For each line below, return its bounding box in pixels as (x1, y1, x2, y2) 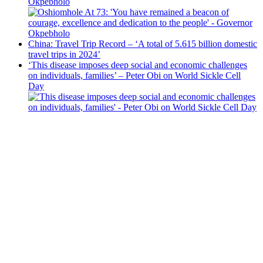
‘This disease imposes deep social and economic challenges (28, 60, 247, 70)
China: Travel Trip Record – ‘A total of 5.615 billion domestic (28, 39, 257, 49)
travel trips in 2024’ (28, 49, 100, 60)
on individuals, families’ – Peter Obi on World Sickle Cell (28, 70, 241, 81)
